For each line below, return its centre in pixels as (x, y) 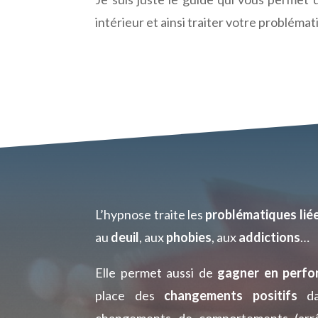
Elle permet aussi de (157, 272)
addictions (270, 237)
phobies (189, 237)
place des (130, 295)
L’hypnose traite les (150, 214)
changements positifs (231, 295)
